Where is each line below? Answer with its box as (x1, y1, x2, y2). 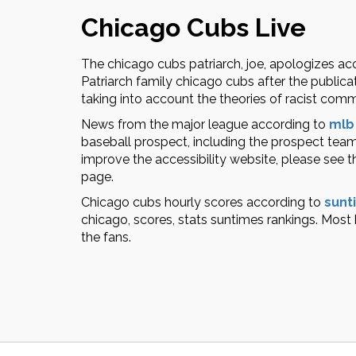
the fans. (81, 230, 131, 245)
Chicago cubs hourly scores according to (81, 195, 324, 210)
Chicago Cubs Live (81, 13, 306, 42)
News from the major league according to (81, 117, 329, 132)
